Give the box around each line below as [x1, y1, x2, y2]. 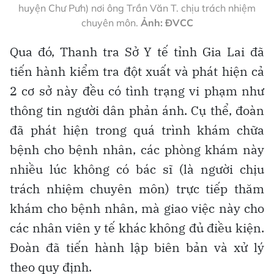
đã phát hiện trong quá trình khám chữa [10, 121, 264, 138]
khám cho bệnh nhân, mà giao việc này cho [10, 199, 264, 217]
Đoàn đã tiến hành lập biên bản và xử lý [10, 239, 264, 256]
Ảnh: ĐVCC [140, 16, 193, 29]
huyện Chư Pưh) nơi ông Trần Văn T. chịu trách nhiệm [18, 1, 256, 14]
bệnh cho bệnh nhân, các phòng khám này [10, 141, 264, 158]
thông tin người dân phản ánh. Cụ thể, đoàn [10, 102, 264, 119]
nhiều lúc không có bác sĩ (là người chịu [10, 160, 264, 177]
